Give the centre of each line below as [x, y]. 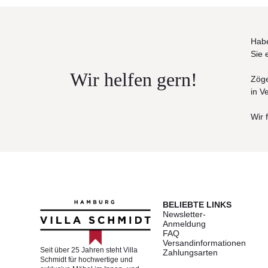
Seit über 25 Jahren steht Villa [89, 250]
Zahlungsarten [191, 253]
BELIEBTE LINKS [197, 205]
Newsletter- [185, 214]
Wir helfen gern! [133, 79]
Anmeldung [185, 224]
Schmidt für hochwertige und [87, 259]
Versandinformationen [205, 243]
